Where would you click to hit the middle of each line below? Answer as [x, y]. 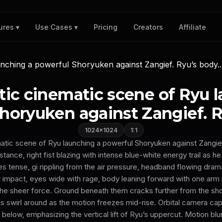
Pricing [105, 27]
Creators [148, 27]
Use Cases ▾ [56, 27]
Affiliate [192, 27]
